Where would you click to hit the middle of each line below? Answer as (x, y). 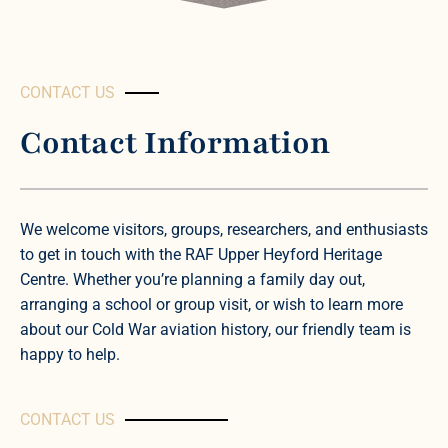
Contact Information (175, 143)
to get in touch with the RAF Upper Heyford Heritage (201, 254)
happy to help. (70, 354)
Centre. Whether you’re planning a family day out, (192, 279)
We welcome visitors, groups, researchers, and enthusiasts (224, 229)
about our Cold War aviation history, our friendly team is (215, 329)
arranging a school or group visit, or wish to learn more (211, 304)
